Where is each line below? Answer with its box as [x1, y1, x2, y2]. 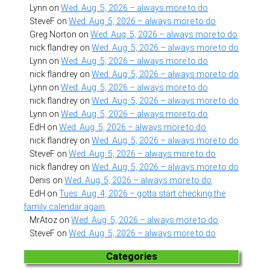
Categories [105, 250, 157, 262]
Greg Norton [30, 29, 77, 39]
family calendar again [24, 201, 105, 212]
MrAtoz [30, 215, 58, 225]
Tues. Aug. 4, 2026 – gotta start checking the [59, 188, 226, 198]
